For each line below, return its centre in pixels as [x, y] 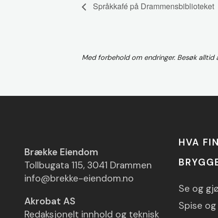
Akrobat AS [50, 201]
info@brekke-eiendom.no [79, 179]
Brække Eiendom [61, 152]
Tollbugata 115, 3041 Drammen [88, 165]
